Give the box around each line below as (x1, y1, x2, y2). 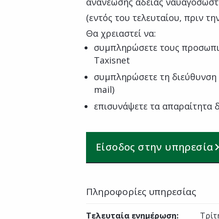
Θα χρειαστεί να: (86, 27, 156, 39)
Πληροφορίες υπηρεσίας (86, 185, 196, 198)
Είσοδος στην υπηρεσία (96, 140, 214, 153)
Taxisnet (94, 54, 130, 66)
